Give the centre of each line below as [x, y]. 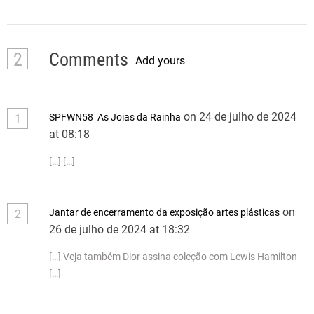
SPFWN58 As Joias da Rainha [115, 117]
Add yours [160, 61]
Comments [89, 59]
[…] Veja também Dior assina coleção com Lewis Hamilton [173, 256]
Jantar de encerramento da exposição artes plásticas [164, 212]
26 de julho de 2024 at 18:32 [121, 229]
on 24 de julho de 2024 [240, 116]
